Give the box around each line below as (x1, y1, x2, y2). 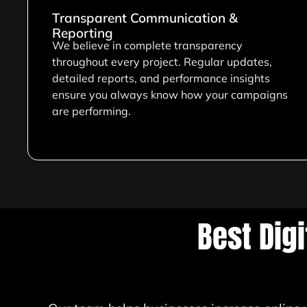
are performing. (52, 103, 131, 118)
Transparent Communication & (52, 9, 238, 26)
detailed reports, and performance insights (52, 71, 270, 85)
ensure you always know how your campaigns (52, 87, 288, 101)
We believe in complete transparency (52, 38, 243, 52)
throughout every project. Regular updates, (52, 54, 272, 69)
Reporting (52, 24, 113, 41)
